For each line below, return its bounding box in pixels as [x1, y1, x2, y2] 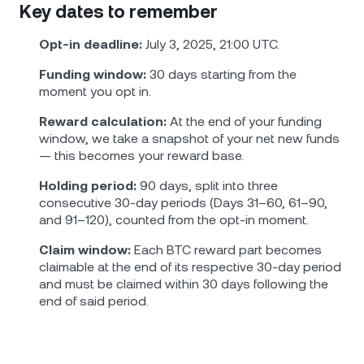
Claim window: [39, 242, 131, 258]
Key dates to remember [19, 2, 218, 22]
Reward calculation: [39, 114, 167, 129]
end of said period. [39, 293, 149, 309]
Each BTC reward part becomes [131, 242, 322, 258]
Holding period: [39, 178, 136, 193]
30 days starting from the [149, 67, 297, 82]
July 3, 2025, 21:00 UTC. [142, 37, 279, 52]
